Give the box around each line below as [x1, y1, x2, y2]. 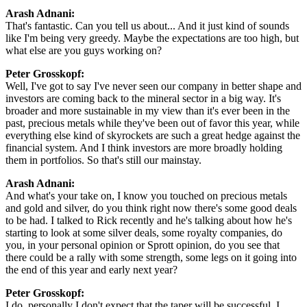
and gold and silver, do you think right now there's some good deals [5, 201, 297, 214]
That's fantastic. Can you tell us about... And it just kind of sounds [5, 19, 289, 32]
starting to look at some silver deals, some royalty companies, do [5, 226, 282, 238]
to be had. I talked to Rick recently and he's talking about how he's [5, 214, 292, 226]
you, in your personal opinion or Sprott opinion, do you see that [5, 238, 280, 251]
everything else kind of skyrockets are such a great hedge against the [5, 129, 300, 141]
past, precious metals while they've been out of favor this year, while [5, 116, 299, 129]
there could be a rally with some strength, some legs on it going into [5, 251, 297, 263]
